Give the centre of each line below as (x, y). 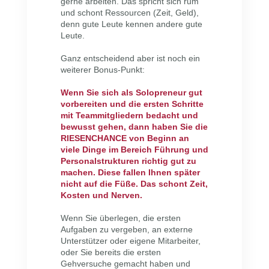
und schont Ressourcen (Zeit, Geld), (129, 13)
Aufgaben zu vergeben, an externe (126, 230)
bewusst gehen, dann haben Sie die (134, 127)
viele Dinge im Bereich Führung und (134, 150)
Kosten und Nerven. (101, 195)
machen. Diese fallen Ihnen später (130, 173)
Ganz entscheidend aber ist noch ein (130, 59)
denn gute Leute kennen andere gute (131, 24)
